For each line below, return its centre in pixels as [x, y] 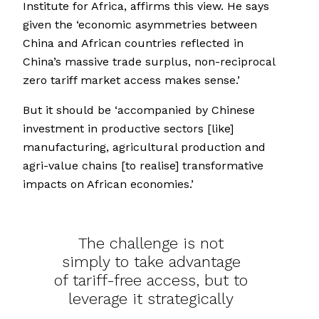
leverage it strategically [151, 299]
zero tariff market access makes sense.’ [131, 80]
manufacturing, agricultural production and [144, 147]
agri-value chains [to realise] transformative [143, 166]
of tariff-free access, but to [151, 281]
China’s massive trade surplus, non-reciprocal [149, 62]
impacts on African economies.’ [108, 184]
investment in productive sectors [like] [128, 129]
